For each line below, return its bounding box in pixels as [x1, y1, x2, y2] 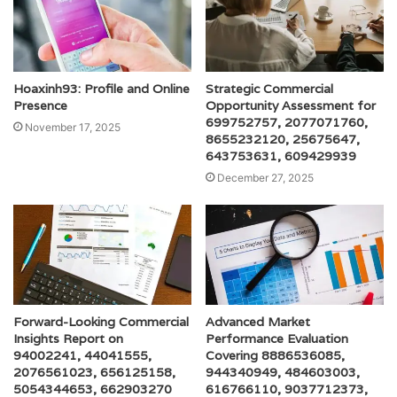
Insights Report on [13, 331, 123, 347]
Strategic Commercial [206, 81, 333, 97]
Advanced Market [206, 314, 310, 331]
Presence [13, 97, 67, 114]
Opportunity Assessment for [206, 97, 376, 114]
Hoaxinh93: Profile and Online [13, 81, 190, 97]
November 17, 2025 [25, 121, 121, 135]
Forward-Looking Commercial [13, 314, 189, 331]
